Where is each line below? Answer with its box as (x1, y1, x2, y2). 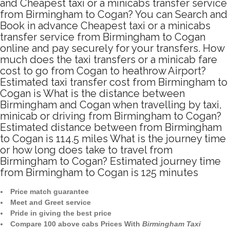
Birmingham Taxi (142, 220, 201, 228)
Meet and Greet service (10, 198, 91, 207)
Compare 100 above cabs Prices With (10, 220, 142, 228)
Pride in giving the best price (10, 209, 111, 218)
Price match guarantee (10, 187, 89, 196)
